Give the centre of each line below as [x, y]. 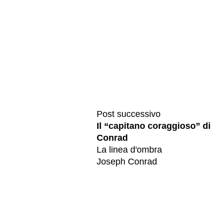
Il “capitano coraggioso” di [154, 126]
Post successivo [129, 114]
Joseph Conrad [127, 162]
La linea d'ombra [129, 150]
